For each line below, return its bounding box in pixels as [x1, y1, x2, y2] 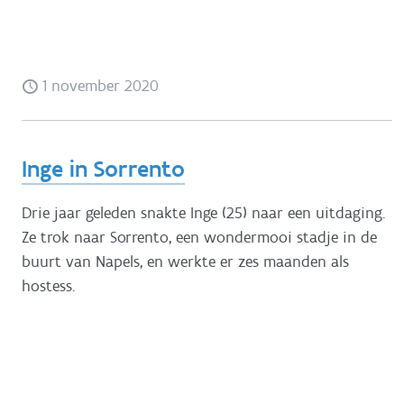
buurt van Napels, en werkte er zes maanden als [22, 251, 349, 271]
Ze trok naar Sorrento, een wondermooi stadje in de [22, 226, 377, 247]
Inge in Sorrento [22, 154, 185, 184]
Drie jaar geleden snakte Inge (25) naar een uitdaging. [22, 202, 385, 223]
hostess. [22, 275, 75, 296]
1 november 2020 [38, 76, 159, 96]
